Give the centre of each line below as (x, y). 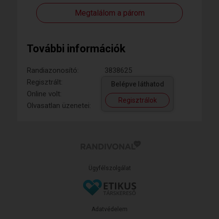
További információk (76, 49)
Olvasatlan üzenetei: (59, 106)
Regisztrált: (45, 82)
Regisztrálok (137, 100)
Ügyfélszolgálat (109, 168)
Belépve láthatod (137, 84)
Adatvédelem (109, 209)
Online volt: (44, 94)
